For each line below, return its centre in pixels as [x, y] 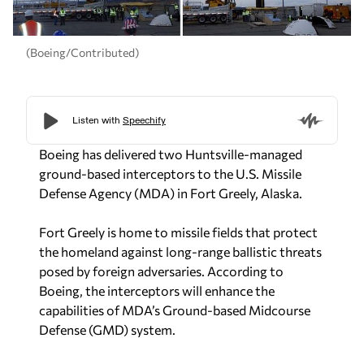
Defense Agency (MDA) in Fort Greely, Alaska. [171, 193]
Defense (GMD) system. [107, 329]
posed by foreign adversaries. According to [161, 271]
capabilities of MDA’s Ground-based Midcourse [175, 310]
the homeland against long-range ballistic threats [180, 251]
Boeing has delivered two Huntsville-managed [171, 154]
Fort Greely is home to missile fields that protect [178, 232]
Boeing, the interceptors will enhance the [157, 290]
